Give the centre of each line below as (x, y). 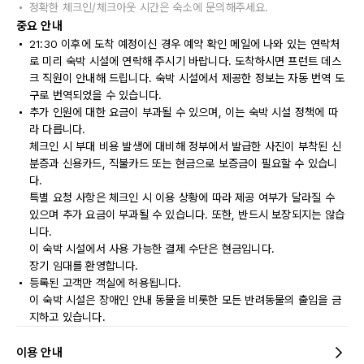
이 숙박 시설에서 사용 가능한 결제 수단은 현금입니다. (152, 249)
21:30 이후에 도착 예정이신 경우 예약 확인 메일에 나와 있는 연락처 (185, 44)
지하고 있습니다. (67, 317)
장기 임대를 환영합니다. (84, 266)
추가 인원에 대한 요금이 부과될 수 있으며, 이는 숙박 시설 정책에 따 (184, 112)
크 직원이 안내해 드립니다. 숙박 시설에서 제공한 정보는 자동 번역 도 (187, 78)
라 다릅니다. (58, 129)
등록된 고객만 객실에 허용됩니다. (106, 283)
